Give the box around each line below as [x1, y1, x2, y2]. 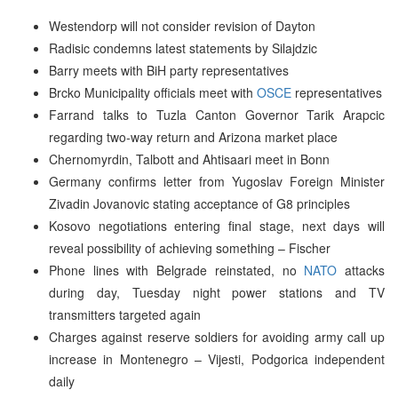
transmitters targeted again [49, 305, 201, 323]
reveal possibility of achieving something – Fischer [49, 238, 330, 257]
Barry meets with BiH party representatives [49, 60, 289, 79]
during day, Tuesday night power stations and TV [49, 283, 385, 301]
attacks [337, 260, 386, 279]
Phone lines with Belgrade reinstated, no [49, 260, 305, 279]
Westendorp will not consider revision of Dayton [49, 16, 315, 35]
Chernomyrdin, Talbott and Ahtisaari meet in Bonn [49, 149, 330, 168]
